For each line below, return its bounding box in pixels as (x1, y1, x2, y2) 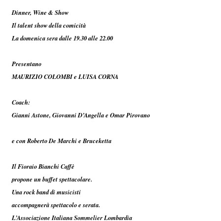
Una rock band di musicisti (12, 187, 81, 196)
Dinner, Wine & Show (12, 7, 69, 17)
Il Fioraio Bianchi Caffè (12, 161, 74, 171)
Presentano (12, 59, 41, 68)
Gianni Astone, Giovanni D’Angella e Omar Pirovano (12, 110, 150, 119)
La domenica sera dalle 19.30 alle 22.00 (12, 33, 113, 42)
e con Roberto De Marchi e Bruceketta (12, 136, 111, 145)
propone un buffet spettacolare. (12, 174, 92, 184)
